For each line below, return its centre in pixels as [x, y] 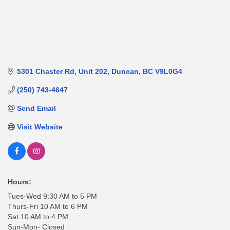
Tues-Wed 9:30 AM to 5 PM [52, 196]
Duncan [125, 72]
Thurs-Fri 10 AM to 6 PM [48, 207]
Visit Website [40, 127]
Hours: [20, 182]
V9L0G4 [168, 72]
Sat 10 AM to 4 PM [38, 217]
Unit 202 [93, 72]
